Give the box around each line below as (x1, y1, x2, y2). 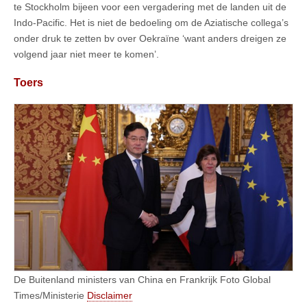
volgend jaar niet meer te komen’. (14, 48, 159, 60)
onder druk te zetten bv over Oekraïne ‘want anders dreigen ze (14, 32, 286, 44)
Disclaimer (87, 289, 132, 301)
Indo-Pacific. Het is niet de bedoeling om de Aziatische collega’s (14, 16, 288, 28)
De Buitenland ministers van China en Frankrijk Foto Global (14, 273, 271, 285)
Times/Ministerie (14, 289, 87, 301)
